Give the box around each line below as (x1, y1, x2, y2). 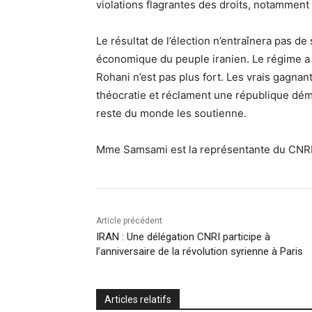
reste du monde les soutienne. (96, 106, 247, 120)
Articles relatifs (104, 293, 171, 305)
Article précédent (96, 215, 162, 226)
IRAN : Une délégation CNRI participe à (96, 230, 270, 243)
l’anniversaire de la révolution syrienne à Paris (96, 244, 303, 258)
